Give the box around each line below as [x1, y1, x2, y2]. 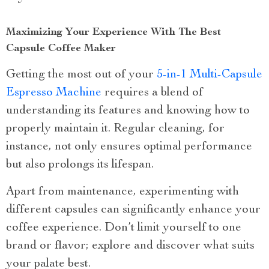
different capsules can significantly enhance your [6, 204, 261, 217]
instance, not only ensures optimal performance [6, 141, 252, 154]
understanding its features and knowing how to [6, 105, 250, 118]
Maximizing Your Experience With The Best [6, 27, 222, 38]
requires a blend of [101, 87, 203, 100]
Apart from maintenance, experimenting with [6, 186, 239, 199]
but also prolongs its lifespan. [6, 159, 154, 172]
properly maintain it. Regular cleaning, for [6, 123, 225, 136]
